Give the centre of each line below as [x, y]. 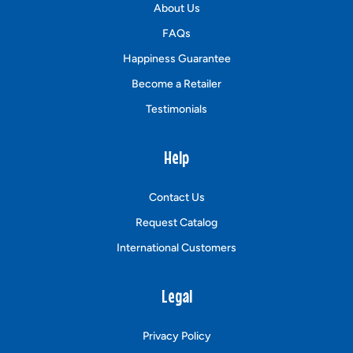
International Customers [176, 247]
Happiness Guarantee [176, 58]
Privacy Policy [176, 336]
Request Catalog [176, 222]
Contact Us [176, 197]
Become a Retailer [176, 84]
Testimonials [176, 109]
